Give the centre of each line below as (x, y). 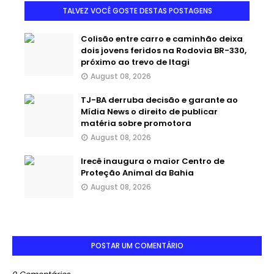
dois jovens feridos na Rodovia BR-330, (164, 51)
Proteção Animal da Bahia (137, 173)
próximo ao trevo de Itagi (135, 62)
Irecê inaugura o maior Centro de (153, 161)
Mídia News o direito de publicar (149, 112)
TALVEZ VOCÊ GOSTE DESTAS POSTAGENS (137, 11)
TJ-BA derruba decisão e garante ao (159, 100)
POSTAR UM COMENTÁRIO (137, 246)
